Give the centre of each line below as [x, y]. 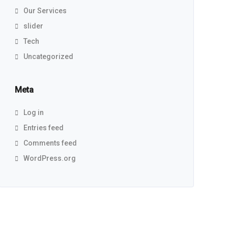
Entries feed [43, 128]
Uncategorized [48, 56]
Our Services [45, 11]
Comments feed [50, 143]
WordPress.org [49, 158]
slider [33, 26]
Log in [33, 112]
